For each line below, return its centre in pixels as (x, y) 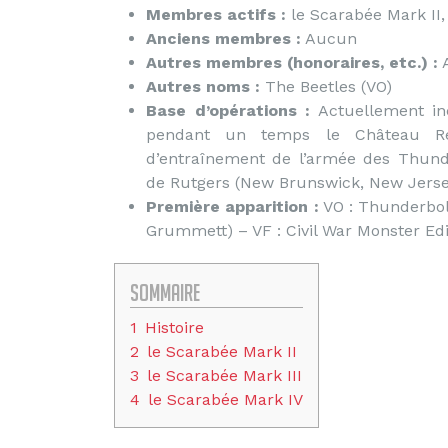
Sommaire (165, 292)
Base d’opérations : (228, 110)
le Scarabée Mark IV (225, 399)
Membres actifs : (216, 14)
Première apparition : (232, 206)
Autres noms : (203, 86)
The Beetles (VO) (326, 86)
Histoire (174, 327)
